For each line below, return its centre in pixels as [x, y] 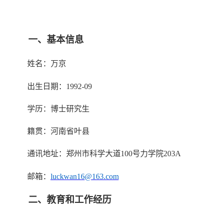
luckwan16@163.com [84, 176]
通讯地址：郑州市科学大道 [74, 154]
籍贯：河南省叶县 [58, 131]
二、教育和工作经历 [70, 200]
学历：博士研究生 [58, 109]
